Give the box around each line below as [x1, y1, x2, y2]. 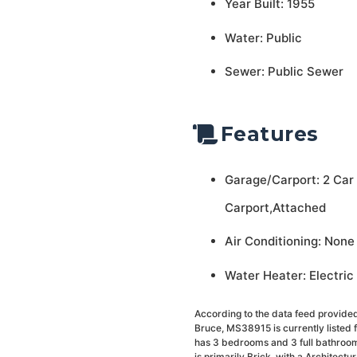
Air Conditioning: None [224, 233, 355, 249]
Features [220, 122, 319, 146]
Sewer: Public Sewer [224, 64, 343, 79]
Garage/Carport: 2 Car [224, 171, 354, 187]
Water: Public [224, 29, 302, 45]
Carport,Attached [224, 199, 326, 215]
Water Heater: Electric [224, 267, 354, 283]
